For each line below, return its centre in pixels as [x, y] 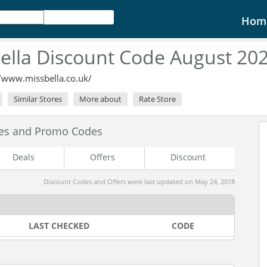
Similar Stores [38, 99]
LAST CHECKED [59, 226]
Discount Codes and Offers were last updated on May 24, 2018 [139, 181]
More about [100, 99]
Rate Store [157, 99]
